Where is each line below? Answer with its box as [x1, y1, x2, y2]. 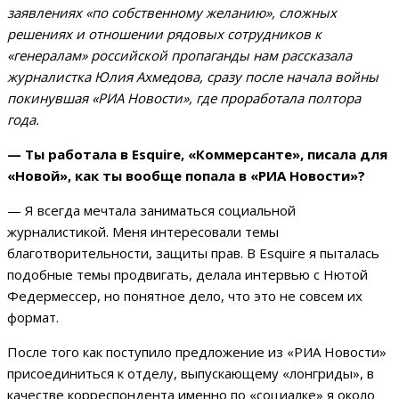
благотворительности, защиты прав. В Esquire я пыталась [7, 244, 379, 263]
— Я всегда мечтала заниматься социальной [7, 201, 296, 220]
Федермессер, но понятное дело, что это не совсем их [7, 287, 362, 305]
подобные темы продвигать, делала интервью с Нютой [7, 265, 368, 284]
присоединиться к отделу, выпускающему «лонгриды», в [7, 364, 374, 383]
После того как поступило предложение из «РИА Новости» [7, 343, 387, 362]
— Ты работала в [7, 145, 132, 164]
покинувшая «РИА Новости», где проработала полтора [7, 89, 361, 108]
